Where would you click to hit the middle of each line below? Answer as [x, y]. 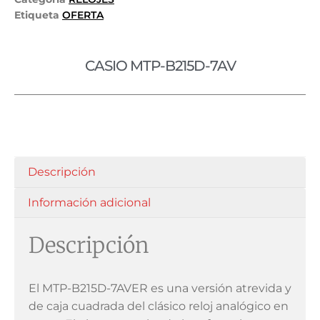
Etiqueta [37, 15]
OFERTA [83, 15]
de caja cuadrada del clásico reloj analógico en [159, 306]
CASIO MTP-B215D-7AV [160, 66]
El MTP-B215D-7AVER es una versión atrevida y [160, 289]
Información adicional [90, 202]
